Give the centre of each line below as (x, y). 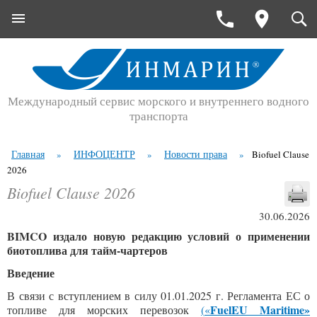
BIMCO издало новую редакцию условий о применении (158, 236)
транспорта (158, 116)
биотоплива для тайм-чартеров (87, 250)
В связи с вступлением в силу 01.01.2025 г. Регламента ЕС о (158, 295)
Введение (31, 273)
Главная (28, 154)
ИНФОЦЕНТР (104, 154)
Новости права (196, 154)
